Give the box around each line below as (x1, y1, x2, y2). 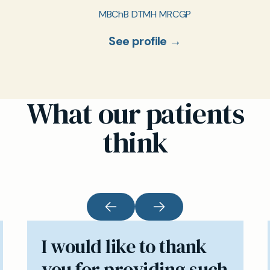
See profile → (108, 33, 181, 49)
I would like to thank (42, 233, 207, 260)
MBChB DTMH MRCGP (98, 8, 192, 20)
